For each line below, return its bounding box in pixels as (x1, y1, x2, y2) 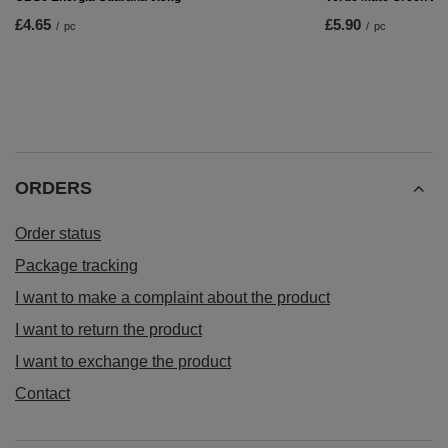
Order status (15, 225, 101, 243)
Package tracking (15, 257, 138, 275)
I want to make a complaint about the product (15, 289, 330, 307)
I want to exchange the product (15, 353, 231, 371)
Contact (15, 385, 70, 403)
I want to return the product (15, 321, 202, 339)
